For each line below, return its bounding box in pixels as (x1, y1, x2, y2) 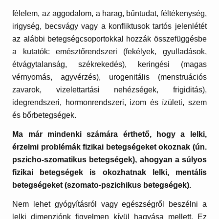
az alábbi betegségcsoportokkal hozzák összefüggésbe (12, 34, 207, 43)
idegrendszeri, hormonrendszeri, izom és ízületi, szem (12, 98, 207, 107)
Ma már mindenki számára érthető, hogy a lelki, (12, 130, 207, 139)
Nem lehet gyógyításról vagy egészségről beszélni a (12, 200, 207, 209)
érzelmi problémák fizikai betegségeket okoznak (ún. (12, 143, 207, 152)
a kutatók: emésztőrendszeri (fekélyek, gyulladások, (12, 47, 207, 56)
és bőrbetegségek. (12, 110, 77, 119)
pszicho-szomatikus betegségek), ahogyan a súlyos (12, 155, 207, 164)
